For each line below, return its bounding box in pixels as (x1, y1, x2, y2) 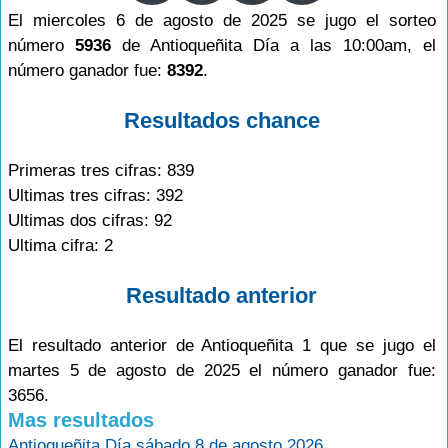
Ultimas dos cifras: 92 (8, 211, 172, 230)
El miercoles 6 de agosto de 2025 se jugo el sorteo (8, 11, 436, 30)
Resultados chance (123, 108, 320, 133)
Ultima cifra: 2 (8, 236, 113, 255)
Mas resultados (8, 409, 154, 431)
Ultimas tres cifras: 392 (8, 186, 183, 205)
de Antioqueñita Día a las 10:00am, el (110, 36, 436, 55)
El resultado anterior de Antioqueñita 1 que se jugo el (8, 336, 436, 355)
